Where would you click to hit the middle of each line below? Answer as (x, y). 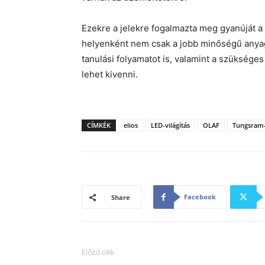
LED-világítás (170, 125)
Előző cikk (98, 253)
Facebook (200, 197)
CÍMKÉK (99, 125)
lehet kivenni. (110, 74)
